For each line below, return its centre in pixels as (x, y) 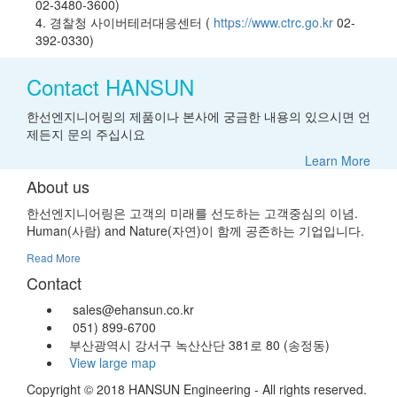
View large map (109, 363)
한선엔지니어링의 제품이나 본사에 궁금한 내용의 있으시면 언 (198, 117)
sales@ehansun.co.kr (128, 310)
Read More (54, 258)
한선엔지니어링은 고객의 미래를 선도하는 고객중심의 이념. (192, 213)
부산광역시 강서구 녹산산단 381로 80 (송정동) (196, 345)
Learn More (338, 161)
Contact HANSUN (110, 87)
